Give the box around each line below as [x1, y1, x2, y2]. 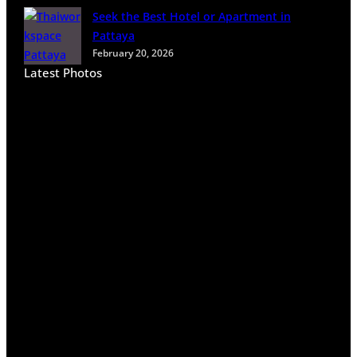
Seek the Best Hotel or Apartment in [92, 8, 291, 24]
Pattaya [92, 27, 135, 43]
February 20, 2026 [92, 46, 174, 59]
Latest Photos [23, 64, 102, 80]
